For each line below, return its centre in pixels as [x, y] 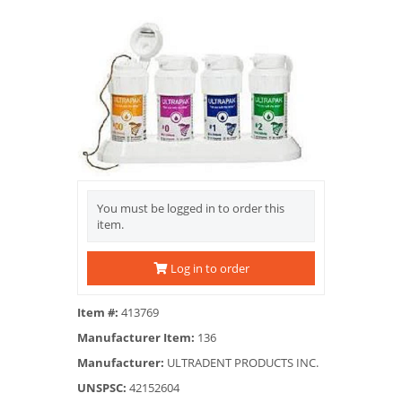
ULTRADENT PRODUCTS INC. [241, 362]
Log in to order [208, 268]
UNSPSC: [102, 387]
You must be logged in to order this [191, 208]
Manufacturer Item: [136, 337]
